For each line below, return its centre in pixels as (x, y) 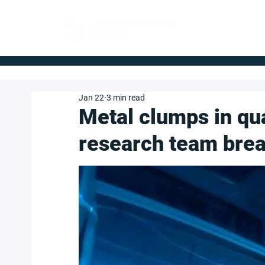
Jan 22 (91, 98)
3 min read (126, 98)
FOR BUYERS (222, 23)
